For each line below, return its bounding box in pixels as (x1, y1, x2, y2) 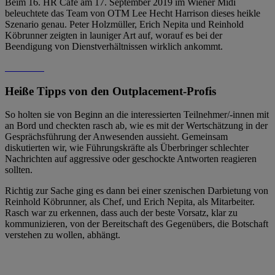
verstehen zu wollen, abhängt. (5, 230, 120, 241)
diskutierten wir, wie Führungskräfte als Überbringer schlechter (5, 142, 249, 153)
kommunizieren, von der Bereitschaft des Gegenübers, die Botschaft (5, 219, 268, 230)
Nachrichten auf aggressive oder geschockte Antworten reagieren (5, 153, 257, 165)
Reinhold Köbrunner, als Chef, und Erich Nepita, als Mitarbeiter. (5, 196, 255, 207)
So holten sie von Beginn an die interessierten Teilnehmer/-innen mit (5, 109, 269, 120)
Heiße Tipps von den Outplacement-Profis (5, 84, 216, 98)
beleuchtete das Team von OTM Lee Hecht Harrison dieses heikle (5, 7, 260, 18)
